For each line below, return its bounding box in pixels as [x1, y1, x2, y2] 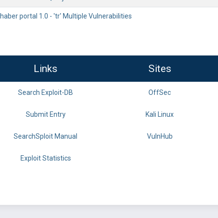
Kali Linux [145, 110, 174, 118]
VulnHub [146, 132, 173, 140]
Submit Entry [25, 110, 66, 118]
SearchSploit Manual [14, 132, 77, 140]
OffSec [148, 89, 171, 96]
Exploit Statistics [20, 154, 71, 162]
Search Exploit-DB [18, 89, 73, 96]
